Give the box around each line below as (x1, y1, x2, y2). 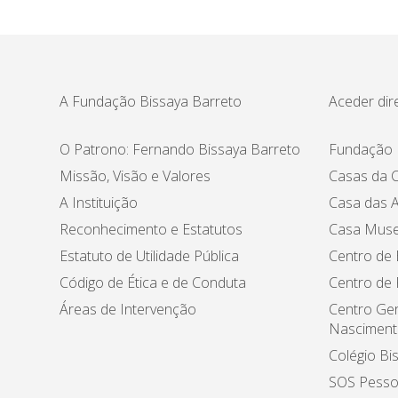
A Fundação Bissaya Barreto (60, 92, 243, 111)
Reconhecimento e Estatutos (60, 219, 243, 239)
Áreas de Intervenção (60, 299, 197, 319)
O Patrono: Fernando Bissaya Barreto (60, 139, 301, 159)
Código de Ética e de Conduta (60, 273, 247, 292)
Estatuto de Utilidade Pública (60, 246, 240, 266)
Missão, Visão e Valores (60, 166, 211, 186)
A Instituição (60, 193, 139, 212)
